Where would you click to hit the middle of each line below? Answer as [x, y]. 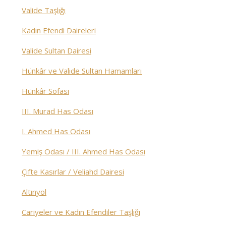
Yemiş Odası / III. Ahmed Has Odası [83, 152]
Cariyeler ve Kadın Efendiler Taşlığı [81, 212]
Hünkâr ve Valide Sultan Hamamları [82, 71]
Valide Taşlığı [44, 10]
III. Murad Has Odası [58, 111]
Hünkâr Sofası [45, 91]
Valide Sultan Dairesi [56, 51]
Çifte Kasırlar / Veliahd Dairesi [73, 172]
